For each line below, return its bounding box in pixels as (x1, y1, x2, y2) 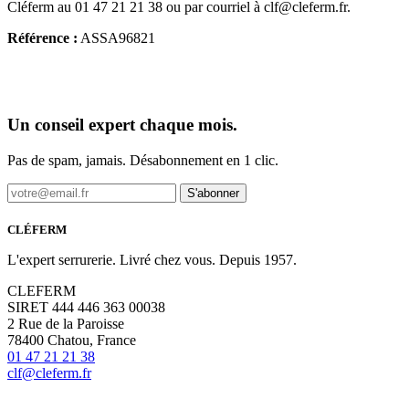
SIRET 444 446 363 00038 (7, 299, 165, 315)
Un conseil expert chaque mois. (7, 115, 237, 134)
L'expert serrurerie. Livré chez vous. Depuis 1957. (7, 251, 297, 267)
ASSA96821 (78, 30, 155, 47)
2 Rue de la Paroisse (7, 315, 124, 331)
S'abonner (187, 185, 239, 200)
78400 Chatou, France (7, 331, 136, 348)
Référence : (7, 30, 78, 47)
